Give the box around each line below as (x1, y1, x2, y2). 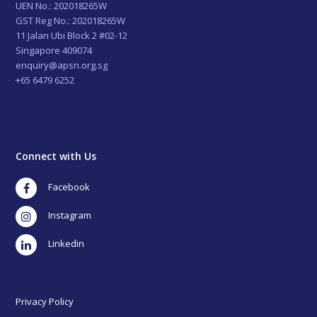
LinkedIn (36, 238, 78, 250)
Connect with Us (16, 149, 97, 163)
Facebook (36, 181, 81, 193)
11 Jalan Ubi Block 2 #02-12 (16, 28, 128, 42)
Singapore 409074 (16, 43, 93, 57)
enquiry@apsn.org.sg (16, 58, 108, 71)
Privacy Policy (16, 294, 74, 308)
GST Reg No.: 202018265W (16, 13, 126, 27)
